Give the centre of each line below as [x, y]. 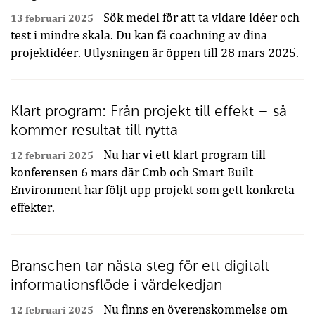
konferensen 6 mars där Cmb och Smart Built [132, 172]
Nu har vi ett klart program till [183, 155]
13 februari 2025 [52, 18]
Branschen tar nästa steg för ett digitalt [140, 265]
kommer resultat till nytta [94, 130]
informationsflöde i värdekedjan [116, 284]
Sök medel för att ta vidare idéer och [200, 18]
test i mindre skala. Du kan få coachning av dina [139, 35]
